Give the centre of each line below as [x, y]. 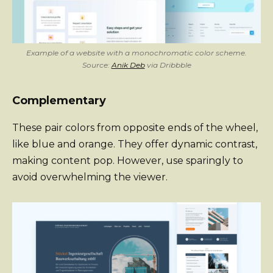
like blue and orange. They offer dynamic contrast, [135, 144]
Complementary [59, 101]
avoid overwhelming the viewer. [90, 177]
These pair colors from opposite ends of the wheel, [135, 128]
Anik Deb [128, 65]
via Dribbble [168, 65]
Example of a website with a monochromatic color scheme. [136, 53]
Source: [97, 65]
